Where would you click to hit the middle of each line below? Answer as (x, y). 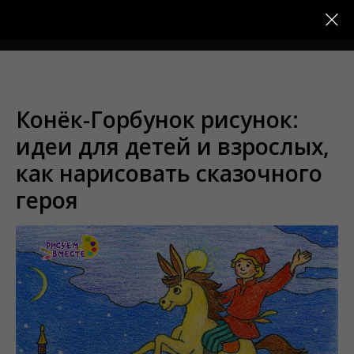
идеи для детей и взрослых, (173, 146)
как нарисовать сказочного (169, 173)
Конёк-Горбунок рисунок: (157, 119)
